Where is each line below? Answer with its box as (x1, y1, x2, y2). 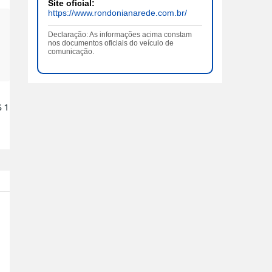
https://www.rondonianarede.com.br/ (48, 7, 187, 18)
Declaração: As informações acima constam (48, 30, 192, 39)
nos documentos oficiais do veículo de (48, 38, 174, 47)
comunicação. (48, 47, 94, 56)
